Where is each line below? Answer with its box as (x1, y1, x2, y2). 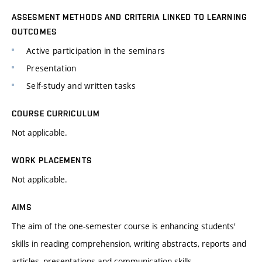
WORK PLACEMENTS (12, 155, 92, 165)
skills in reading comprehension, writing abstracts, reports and (12, 237, 246, 249)
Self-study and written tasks (26, 80, 136, 91)
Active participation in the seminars (26, 44, 166, 56)
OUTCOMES (12, 26, 57, 36)
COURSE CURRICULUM (12, 108, 101, 118)
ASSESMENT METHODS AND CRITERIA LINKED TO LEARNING (12, 12, 247, 22)
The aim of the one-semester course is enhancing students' (12, 220, 236, 232)
